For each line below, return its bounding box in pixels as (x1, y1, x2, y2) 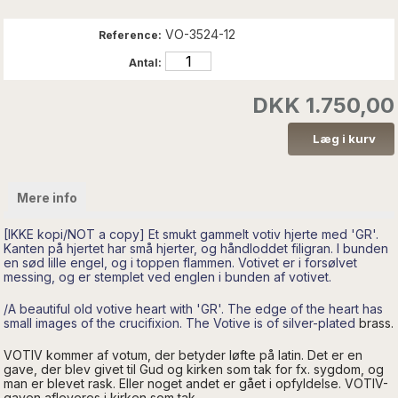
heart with (136, 300, 194, 316)
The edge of (227, 300, 304, 316)
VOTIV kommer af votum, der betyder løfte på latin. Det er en (4, 346, 363, 362)
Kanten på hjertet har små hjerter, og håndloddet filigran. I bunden (4, 240, 389, 256)
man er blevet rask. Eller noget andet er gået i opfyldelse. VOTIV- (4, 375, 389, 391)
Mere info (17, 189, 78, 205)
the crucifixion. (97, 314, 183, 330)
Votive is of (213, 314, 283, 330)
